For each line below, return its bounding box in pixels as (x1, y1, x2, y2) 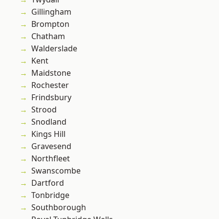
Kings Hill (31, 129, 66, 140)
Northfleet (31, 153, 70, 164)
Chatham (31, 31, 65, 42)
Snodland (31, 116, 66, 128)
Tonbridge (31, 190, 69, 201)
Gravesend (31, 141, 71, 152)
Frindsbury (31, 92, 71, 103)
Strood (31, 104, 57, 115)
